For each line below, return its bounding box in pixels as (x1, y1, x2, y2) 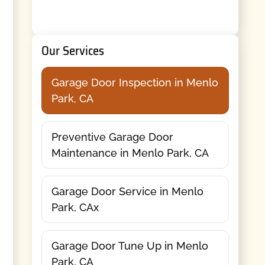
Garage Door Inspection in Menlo (51, 76, 218, 89)
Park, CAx (51, 201, 99, 214)
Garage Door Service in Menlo (51, 185, 203, 198)
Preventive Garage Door (51, 130, 173, 143)
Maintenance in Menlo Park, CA (51, 146, 209, 159)
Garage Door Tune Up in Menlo (51, 239, 208, 252)
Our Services (41, 41, 104, 61)
